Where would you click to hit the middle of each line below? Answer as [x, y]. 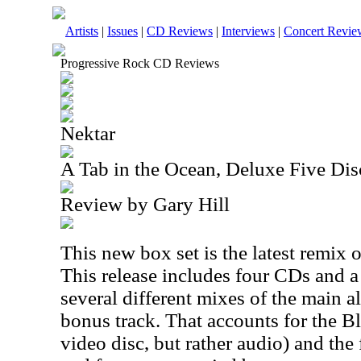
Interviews [248, 31]
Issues [122, 31]
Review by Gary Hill [145, 204]
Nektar [88, 133]
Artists [82, 31]
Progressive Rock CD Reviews [140, 63]
